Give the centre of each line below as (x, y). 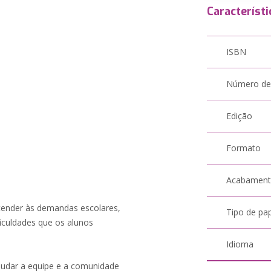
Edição (240, 116)
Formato (244, 148)
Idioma (240, 244)
